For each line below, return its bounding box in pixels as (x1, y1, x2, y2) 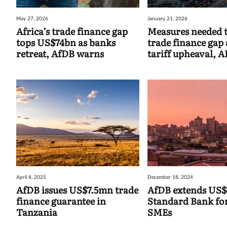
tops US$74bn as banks (16, 35, 116, 50)
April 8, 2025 (16, 174, 46, 180)
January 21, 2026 (147, 16, 188, 22)
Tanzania (16, 205, 57, 219)
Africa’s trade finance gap (16, 24, 128, 39)
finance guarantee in (16, 194, 106, 208)
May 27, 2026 (16, 16, 48, 22)
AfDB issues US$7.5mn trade (16, 182, 138, 197)
